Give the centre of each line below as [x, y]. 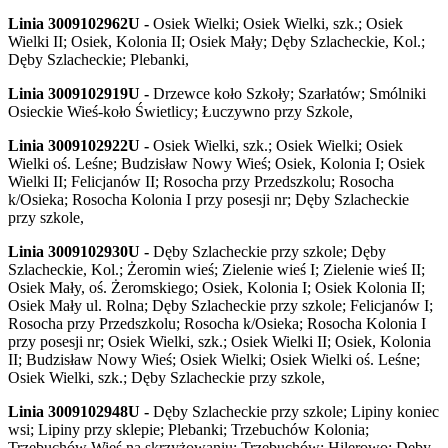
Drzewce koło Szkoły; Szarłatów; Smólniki [287, 94]
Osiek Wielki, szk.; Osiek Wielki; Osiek [276, 146]
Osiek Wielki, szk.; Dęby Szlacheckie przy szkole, [166, 378]
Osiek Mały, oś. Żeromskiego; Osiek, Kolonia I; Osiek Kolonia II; [216, 288]
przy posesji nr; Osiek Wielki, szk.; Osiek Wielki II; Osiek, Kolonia [219, 342]
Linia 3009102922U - [78, 146]
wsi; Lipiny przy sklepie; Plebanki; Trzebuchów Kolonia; [188, 430]
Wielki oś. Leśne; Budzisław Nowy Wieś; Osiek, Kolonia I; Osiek [216, 164]
